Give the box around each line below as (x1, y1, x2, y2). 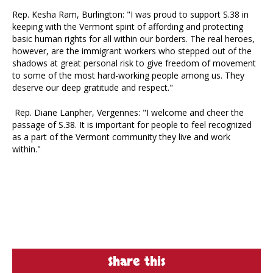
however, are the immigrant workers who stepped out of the (12, 45, 252, 57)
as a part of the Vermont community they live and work (12, 131, 230, 143)
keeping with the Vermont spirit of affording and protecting (12, 21, 243, 32)
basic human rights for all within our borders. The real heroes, (12, 33, 255, 44)
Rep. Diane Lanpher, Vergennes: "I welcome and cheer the (12, 107, 244, 118)
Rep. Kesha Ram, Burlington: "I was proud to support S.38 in (12, 9, 249, 20)
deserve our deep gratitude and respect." (12, 82, 173, 93)
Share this (108, 253, 165, 270)
